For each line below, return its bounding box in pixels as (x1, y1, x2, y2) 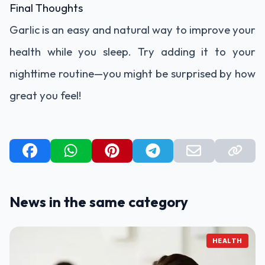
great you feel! (9, 88, 81, 102)
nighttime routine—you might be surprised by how (9, 66, 256, 80)
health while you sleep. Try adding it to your (9, 44, 256, 59)
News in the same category (9, 192, 188, 211)
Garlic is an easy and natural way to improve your (9, 22, 256, 37)
